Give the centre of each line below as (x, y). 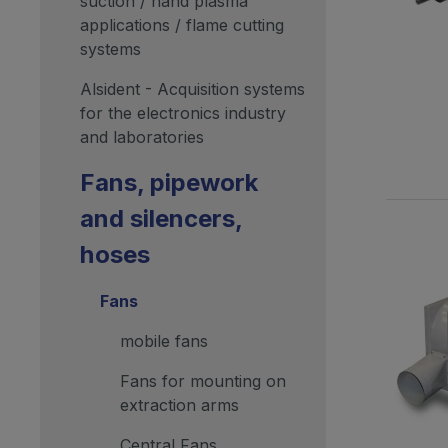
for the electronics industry (183, 112)
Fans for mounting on (203, 380)
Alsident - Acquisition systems (192, 88)
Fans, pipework (169, 182)
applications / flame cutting (182, 24)
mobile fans (164, 340)
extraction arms (179, 404)
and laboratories (142, 136)
